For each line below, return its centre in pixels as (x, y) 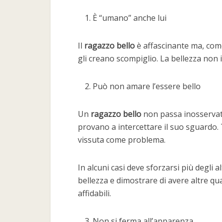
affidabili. (94, 193)
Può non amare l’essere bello (147, 86)
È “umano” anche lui (130, 18)
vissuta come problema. (122, 140)
